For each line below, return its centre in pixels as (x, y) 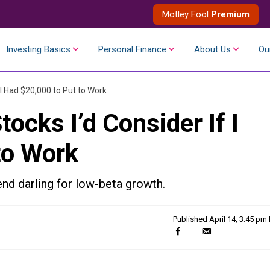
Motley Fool (187, 14)
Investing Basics (38, 49)
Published (191, 219)
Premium (230, 14)
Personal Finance (132, 49)
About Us (212, 49)
